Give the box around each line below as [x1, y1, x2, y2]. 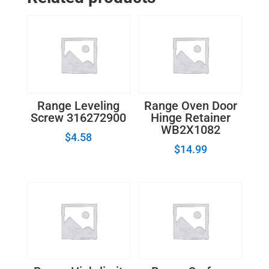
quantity [26, 16, 58, 28]
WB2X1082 [160, 122, 220, 137]
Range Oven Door [144, 98, 237, 113]
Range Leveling [37, 98, 120, 113]
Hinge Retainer [150, 110, 231, 125]
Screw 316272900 [31, 110, 127, 125]
